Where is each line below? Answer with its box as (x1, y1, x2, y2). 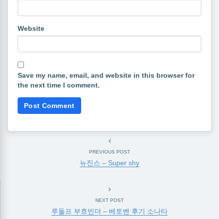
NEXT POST (95, 197, 124, 203)
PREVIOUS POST (89, 149, 130, 154)
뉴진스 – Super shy (80, 159, 139, 167)
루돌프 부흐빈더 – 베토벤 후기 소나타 (51, 207, 168, 215)
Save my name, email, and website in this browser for (18, 71, 195, 79)
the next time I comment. (18, 81, 100, 89)
